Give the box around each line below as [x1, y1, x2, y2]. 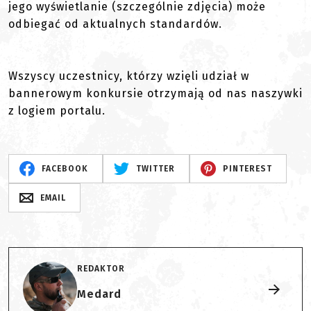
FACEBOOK [41, 164, 88, 174]
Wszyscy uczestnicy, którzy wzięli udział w [8, 69, 249, 83]
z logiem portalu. [8, 104, 106, 117]
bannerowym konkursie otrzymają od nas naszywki [8, 87, 303, 100]
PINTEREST [222, 164, 272, 174]
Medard [77, 287, 121, 301]
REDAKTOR [77, 263, 125, 274]
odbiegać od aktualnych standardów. [8, 17, 222, 31]
